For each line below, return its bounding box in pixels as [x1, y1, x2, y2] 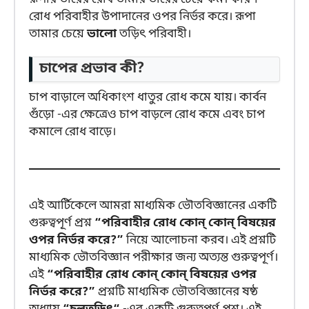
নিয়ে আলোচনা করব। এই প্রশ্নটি [123, 232, 276, 249]
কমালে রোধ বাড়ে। [29, 124, 116, 141]
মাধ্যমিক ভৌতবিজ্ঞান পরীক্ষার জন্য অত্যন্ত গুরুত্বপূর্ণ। [29, 250, 278, 266]
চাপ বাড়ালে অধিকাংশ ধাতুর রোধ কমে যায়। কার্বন [29, 90, 266, 106]
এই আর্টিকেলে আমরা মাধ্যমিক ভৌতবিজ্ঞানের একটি [29, 198, 277, 215]
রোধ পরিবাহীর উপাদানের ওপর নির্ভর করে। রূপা [29, 9, 256, 26]
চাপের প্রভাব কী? [39, 59, 144, 79]
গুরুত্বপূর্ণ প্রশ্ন [29, 215, 92, 232]
